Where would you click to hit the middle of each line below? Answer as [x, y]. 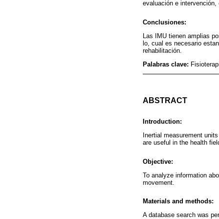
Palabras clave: [167, 64]
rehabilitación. [162, 50]
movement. [159, 182]
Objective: [158, 161]
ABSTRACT [165, 101]
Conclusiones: [164, 22]
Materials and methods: [178, 201]
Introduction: [162, 122]
